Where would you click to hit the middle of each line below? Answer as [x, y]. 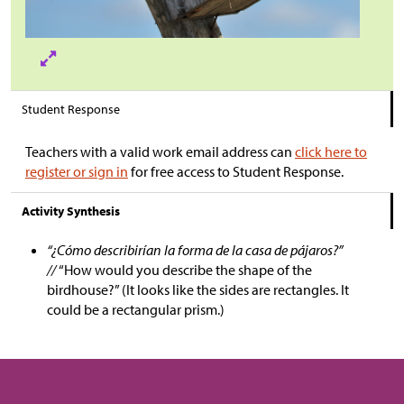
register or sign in [77, 171]
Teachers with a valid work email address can [160, 151]
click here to [331, 151]
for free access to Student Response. [236, 171]
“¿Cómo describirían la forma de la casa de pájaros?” [195, 250]
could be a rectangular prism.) [136, 309]
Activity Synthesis [71, 211]
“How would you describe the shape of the [185, 270]
